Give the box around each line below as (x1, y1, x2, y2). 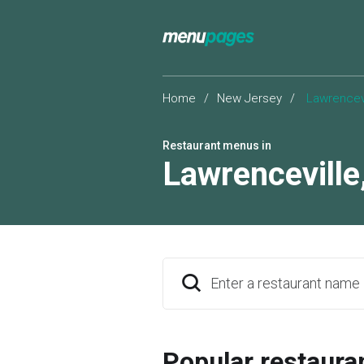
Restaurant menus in (162, 139, 271, 152)
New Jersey (217, 91, 282, 106)
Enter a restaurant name (210, 275, 360, 292)
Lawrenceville (162, 155, 360, 193)
